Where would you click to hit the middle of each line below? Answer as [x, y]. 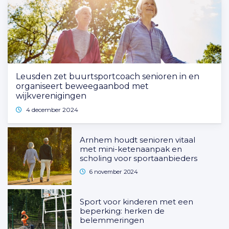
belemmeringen [112, 220]
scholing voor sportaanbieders [139, 158]
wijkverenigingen [51, 96]
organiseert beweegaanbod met [82, 86]
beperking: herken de [122, 211]
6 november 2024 [114, 172]
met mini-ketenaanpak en [131, 149]
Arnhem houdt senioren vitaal [138, 140]
